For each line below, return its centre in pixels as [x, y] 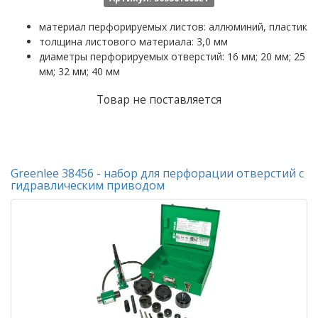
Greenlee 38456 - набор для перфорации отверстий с [157, 173]
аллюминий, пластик [258, 27]
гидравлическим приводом [88, 185]
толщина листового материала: [118, 42]
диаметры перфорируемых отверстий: [133, 56]
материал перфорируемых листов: [124, 27]
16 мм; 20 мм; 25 [266, 56]
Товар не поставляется [159, 100]
